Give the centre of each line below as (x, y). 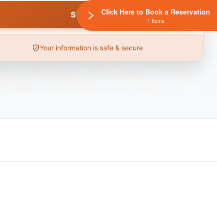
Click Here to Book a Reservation (156, 12)
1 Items (156, 20)
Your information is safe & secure (91, 48)
